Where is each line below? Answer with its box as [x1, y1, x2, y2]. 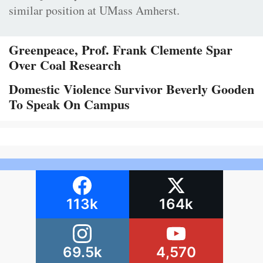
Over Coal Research [9, 55, 121, 75]
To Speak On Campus [9, 95, 130, 114]
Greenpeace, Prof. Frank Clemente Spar [9, 40, 232, 60]
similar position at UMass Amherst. [9, 2, 180, 19]
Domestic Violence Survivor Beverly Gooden [9, 79, 254, 99]
